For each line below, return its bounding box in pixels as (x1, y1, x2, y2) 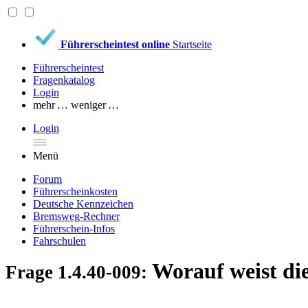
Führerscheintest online (60, 38, 170, 50)
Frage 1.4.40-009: (5, 262, 152, 283)
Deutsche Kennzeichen (33, 198, 133, 210)
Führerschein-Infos (33, 223, 115, 234)
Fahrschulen (33, 235, 86, 247)
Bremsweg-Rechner (33, 210, 120, 222)
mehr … (33, 99, 68, 111)
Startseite (173, 38, 212, 50)
